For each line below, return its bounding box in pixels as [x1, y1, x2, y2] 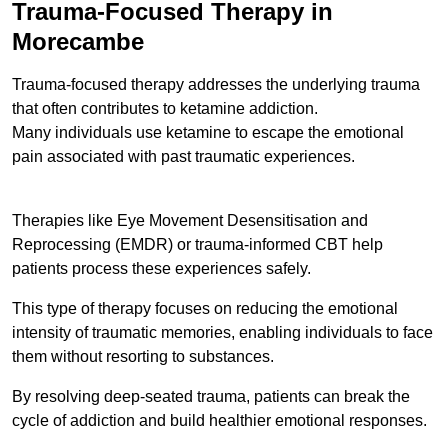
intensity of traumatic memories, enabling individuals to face [12, 324, 433, 342]
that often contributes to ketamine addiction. [12, 100, 318, 118]
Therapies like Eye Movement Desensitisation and [12, 212, 368, 230]
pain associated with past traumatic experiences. [12, 148, 355, 166]
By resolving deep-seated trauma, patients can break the [12, 388, 410, 406]
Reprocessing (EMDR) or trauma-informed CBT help [12, 236, 383, 254]
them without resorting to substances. [12, 348, 278, 366]
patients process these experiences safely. [12, 260, 315, 278]
